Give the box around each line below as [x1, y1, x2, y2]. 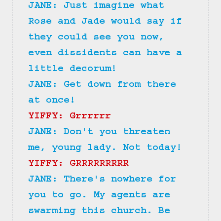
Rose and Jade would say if [28, 17, 188, 28]
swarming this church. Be [28, 207, 176, 217]
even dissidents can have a [28, 49, 188, 59]
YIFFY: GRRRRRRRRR [28, 159, 129, 170]
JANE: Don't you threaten [28, 128, 176, 138]
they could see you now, [28, 33, 170, 43]
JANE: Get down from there [28, 80, 182, 91]
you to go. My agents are [28, 191, 176, 201]
